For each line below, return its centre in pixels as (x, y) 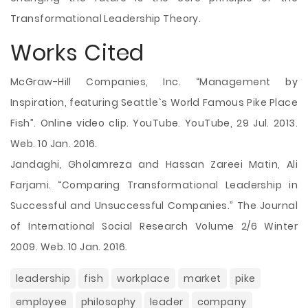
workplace (144, 278)
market (202, 278)
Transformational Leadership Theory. (106, 19)
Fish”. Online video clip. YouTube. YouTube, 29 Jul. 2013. (154, 123)
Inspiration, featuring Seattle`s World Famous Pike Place (154, 102)
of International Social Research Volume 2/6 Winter (154, 226)
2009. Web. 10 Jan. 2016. (69, 247)
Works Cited (77, 53)
